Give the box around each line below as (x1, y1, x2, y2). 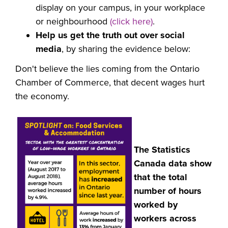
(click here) (110, 16, 153, 27)
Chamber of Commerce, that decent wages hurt (15, 77, 205, 89)
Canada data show (134, 158, 212, 169)
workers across (134, 213, 196, 224)
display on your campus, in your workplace (36, 2, 205, 14)
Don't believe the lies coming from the (15, 63, 170, 75)
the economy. (15, 91, 69, 102)
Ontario (170, 63, 199, 75)
